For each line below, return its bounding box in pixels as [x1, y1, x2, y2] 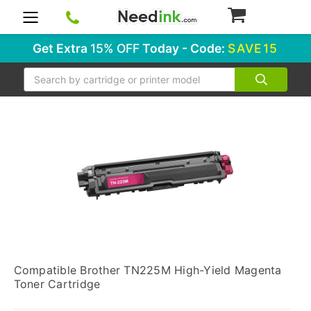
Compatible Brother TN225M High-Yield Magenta [13, 263, 282, 277]
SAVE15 [228, 41, 278, 56]
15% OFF [90, 41, 140, 56]
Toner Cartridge [13, 277, 101, 291]
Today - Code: [140, 41, 228, 56]
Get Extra [33, 41, 91, 56]
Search [23, 68, 53, 79]
